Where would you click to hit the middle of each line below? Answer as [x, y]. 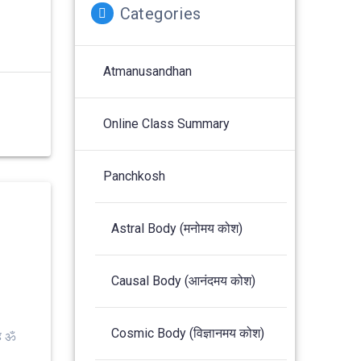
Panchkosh [135, 176]
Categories [160, 13]
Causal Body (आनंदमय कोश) [184, 280]
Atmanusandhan [148, 71]
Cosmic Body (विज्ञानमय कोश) [188, 333]
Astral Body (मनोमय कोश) [177, 228]
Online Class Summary [167, 123]
